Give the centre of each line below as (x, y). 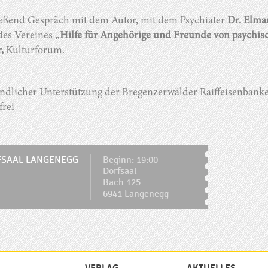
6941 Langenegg (136, 194)
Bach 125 (122, 183)
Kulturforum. (34, 51)
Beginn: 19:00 (130, 160)
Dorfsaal (120, 172)
